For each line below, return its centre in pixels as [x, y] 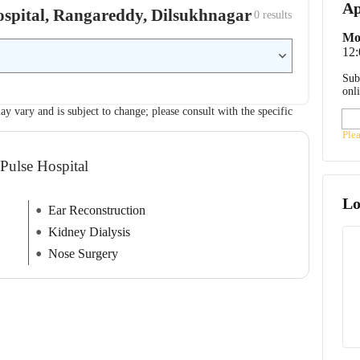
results [276, 14]
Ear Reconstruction [96, 211]
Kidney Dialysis [89, 232]
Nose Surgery [83, 254]
